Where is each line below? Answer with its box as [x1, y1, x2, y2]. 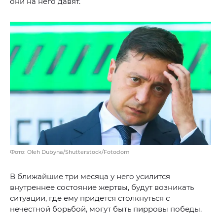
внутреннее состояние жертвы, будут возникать [10, 183, 194, 192]
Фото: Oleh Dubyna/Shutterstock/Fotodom [10, 148, 130, 156]
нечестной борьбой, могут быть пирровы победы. [10, 204, 202, 214]
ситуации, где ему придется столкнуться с [10, 193, 170, 203]
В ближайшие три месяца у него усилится [10, 172, 170, 182]
